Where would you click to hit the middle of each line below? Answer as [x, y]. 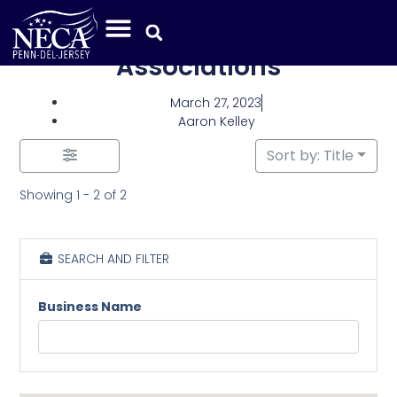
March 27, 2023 [216, 102]
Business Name [90, 306]
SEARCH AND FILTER [111, 258]
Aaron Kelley [216, 121]
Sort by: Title [310, 155]
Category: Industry [198, 40]
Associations [198, 66]
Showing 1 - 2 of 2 [74, 195]
